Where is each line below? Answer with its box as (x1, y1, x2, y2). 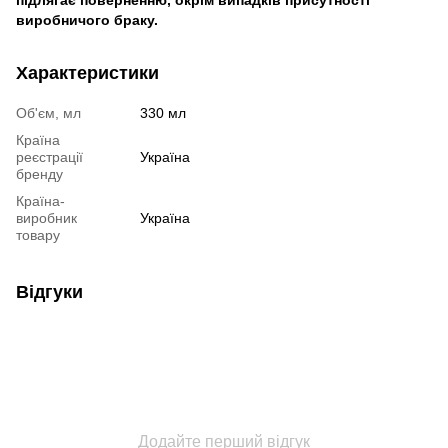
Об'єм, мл (16, 104, 81, 121)
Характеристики (16, 62, 159, 83)
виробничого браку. (16, 11, 158, 28)
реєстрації (16, 148, 83, 165)
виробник (16, 209, 77, 226)
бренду (16, 165, 63, 182)
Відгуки (16, 281, 83, 302)
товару (16, 226, 60, 243)
